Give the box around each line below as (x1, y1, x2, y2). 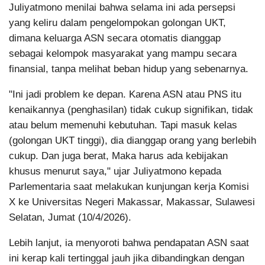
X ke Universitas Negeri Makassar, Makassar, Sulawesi (9, 196, 255, 208)
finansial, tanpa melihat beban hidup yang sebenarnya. (9, 63, 248, 75)
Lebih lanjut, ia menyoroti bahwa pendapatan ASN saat (9, 237, 249, 248)
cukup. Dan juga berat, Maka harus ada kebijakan (9, 150, 228, 161)
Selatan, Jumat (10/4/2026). (9, 211, 131, 223)
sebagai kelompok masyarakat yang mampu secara (9, 47, 237, 59)
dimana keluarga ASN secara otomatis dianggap (9, 32, 221, 44)
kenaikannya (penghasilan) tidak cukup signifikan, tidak (9, 104, 253, 115)
